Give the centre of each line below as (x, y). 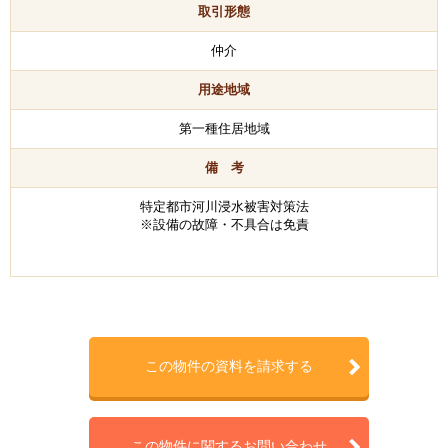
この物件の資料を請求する (229, 366)
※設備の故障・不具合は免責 (224, 224)
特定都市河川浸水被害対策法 (224, 206)
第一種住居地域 (224, 128)
